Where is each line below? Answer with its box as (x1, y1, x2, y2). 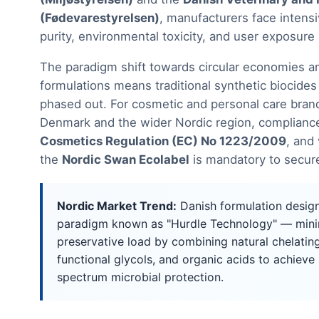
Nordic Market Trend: (57, 199, 177, 214)
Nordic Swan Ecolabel (62, 152, 189, 167)
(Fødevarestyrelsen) (40, 11, 159, 26)
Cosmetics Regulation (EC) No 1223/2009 (40, 134, 286, 149)
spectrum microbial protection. (57, 270, 224, 285)
